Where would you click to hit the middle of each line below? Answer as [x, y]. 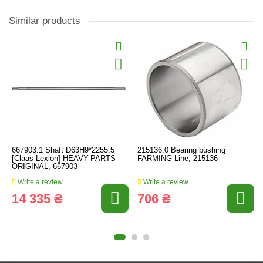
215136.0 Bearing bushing [181, 150]
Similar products [45, 21]
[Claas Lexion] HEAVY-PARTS [64, 158]
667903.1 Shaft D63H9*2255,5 [63, 150]
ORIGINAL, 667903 [45, 166]
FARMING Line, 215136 [178, 158]
